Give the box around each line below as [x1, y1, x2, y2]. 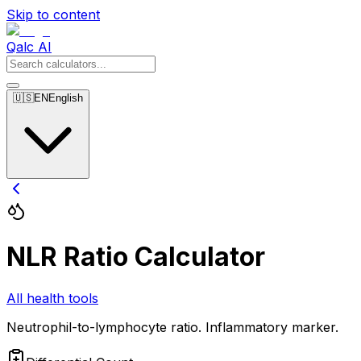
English [48, 92, 83, 104]
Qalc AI [6, 39, 52, 55]
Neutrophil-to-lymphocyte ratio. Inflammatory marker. [6, 318, 338, 335]
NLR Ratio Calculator [6, 241, 265, 273]
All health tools [6, 289, 98, 306]
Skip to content [6, 6, 100, 23]
